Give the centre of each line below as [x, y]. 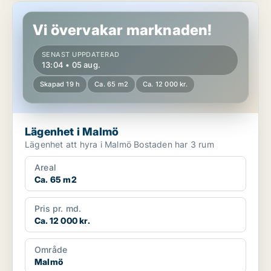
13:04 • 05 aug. [71, 65]
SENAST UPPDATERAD [81, 55]
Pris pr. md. [58, 209]
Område [51, 250]
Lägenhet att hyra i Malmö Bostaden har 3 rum [174, 145]
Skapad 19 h [60, 84]
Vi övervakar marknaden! [122, 30]
